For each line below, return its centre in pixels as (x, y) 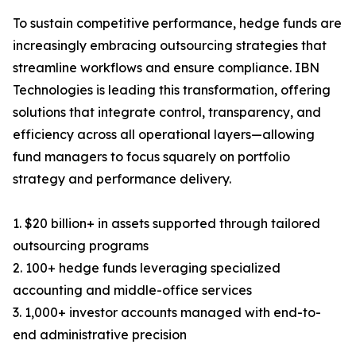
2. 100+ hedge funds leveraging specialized (147, 268)
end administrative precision (100, 335)
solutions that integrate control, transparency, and (167, 112)
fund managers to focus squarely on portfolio (151, 157)
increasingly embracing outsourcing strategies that (170, 46)
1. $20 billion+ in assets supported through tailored (166, 224)
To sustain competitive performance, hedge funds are (177, 23)
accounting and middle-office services (132, 290)
